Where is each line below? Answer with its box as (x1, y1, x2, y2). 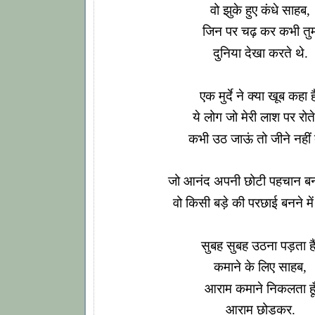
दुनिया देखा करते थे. (212, 45, 308, 60)
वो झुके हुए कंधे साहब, (210, 2, 310, 18)
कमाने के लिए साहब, (214, 259, 307, 275)
